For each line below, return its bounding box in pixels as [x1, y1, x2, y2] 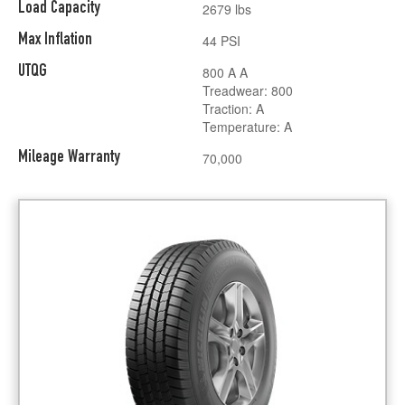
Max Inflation [18, 31, 92, 49]
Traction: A [202, 99, 264, 118]
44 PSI [202, 31, 240, 50]
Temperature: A [202, 117, 292, 136]
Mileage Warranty [18, 148, 120, 166]
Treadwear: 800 [202, 80, 293, 99]
